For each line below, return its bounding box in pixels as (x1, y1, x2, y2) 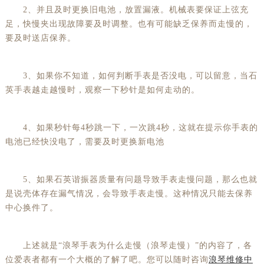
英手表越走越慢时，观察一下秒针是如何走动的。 (5, 85, 200, 95)
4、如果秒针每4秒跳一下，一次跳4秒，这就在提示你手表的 (5, 123, 258, 133)
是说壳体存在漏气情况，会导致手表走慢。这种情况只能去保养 (5, 189, 253, 199)
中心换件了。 (5, 203, 58, 213)
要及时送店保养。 (5, 34, 76, 43)
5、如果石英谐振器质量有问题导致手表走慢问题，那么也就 (5, 175, 258, 184)
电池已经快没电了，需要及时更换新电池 (5, 137, 164, 147)
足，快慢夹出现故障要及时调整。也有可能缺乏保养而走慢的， (5, 19, 253, 29)
